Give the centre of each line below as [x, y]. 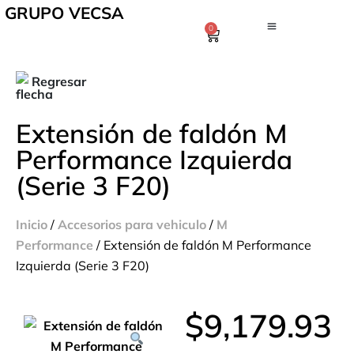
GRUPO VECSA [64, 13]
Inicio [32, 224]
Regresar [59, 81]
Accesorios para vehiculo [132, 224]
